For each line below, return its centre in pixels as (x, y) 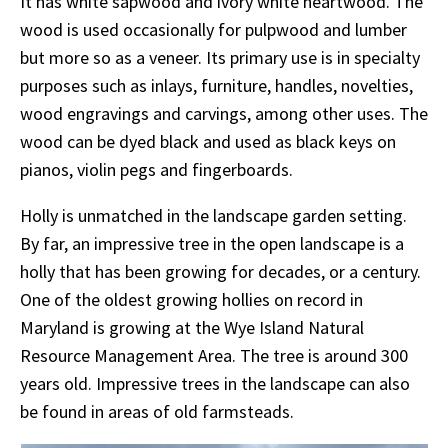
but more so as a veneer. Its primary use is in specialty (220, 57)
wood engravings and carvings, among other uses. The (224, 113)
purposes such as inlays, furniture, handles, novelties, (216, 85)
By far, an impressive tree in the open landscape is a (212, 243)
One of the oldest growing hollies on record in (191, 299)
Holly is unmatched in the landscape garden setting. (213, 215)
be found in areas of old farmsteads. (157, 411)
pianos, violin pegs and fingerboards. (156, 169)
